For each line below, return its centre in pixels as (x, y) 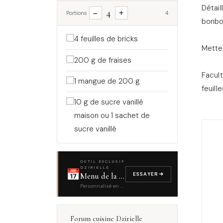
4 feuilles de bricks (106, 39)
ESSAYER (145, 174)
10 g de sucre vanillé (109, 102)
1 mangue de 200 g (107, 81)
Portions (76, 13)
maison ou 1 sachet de (112, 116)
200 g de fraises (103, 60)
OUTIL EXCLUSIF (103, 161)
